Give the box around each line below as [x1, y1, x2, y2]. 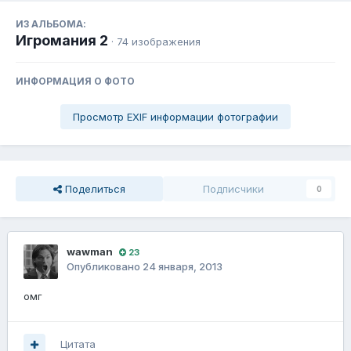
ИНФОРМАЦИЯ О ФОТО [16, 75, 135, 88]
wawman [67, 245, 113, 259]
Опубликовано [67, 260, 143, 273]
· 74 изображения [111, 35, 201, 49]
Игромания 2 [16, 32, 108, 49]
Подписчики [203, 183, 264, 196]
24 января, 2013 [143, 260, 223, 273]
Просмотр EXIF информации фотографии [73, 110, 278, 124]
